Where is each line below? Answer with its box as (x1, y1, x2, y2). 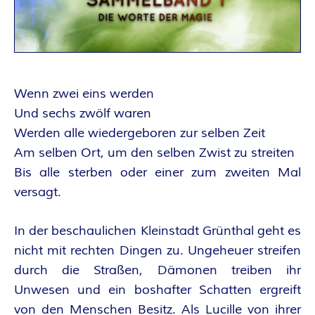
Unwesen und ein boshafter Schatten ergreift (14, 282, 301, 299)
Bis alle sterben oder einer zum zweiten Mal (14, 165, 301, 181)
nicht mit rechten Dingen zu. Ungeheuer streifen (14, 243, 301, 259)
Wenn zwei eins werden (14, 86, 154, 103)
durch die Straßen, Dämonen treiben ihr (14, 262, 301, 279)
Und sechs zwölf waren (14, 105, 151, 122)
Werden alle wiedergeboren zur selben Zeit (14, 125, 265, 142)
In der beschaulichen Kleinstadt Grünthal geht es (14, 223, 301, 240)
